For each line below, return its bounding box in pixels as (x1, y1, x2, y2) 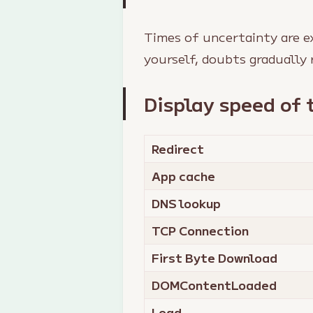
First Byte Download (152, 249, 278, 267)
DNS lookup (152, 195, 221, 212)
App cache (152, 168, 216, 185)
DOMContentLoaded (152, 277, 277, 294)
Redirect (152, 140, 205, 158)
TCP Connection (152, 222, 249, 240)
